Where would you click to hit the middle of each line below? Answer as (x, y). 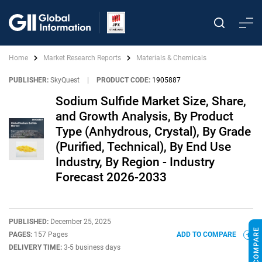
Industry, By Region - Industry (135, 162)
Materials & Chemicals (171, 58)
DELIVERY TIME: (36, 247)
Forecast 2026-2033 (111, 177)
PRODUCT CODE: (123, 80)
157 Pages (51, 235)
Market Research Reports (82, 58)
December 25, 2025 (81, 222)
